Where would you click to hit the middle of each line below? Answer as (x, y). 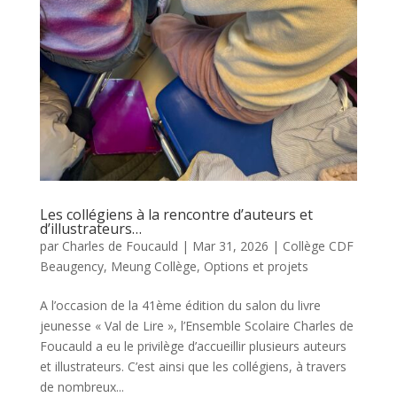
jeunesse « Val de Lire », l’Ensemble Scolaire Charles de (196, 326)
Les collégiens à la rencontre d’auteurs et (176, 215)
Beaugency (71, 267)
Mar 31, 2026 (230, 246)
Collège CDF (318, 246)
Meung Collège (153, 267)
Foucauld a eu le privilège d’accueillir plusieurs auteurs (193, 346)
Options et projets (256, 267)
